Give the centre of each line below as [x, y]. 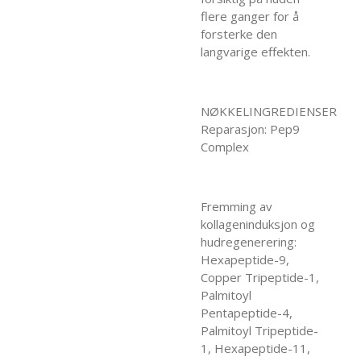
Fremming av [237, 206]
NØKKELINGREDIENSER [269, 111]
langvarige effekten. [255, 51]
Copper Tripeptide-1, [260, 277]
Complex [225, 146]
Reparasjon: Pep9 [250, 129]
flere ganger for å [250, 16]
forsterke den [239, 33]
